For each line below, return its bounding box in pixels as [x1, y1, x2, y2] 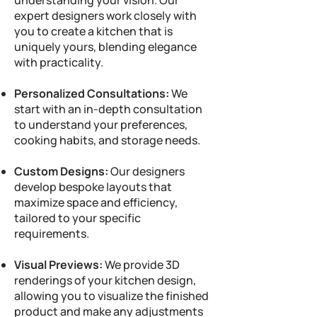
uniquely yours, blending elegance [14, 39, 197, 54]
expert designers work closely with [14, 8, 197, 23]
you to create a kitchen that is [14, 23, 173, 39]
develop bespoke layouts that [14, 179, 172, 195]
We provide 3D [103, 257, 180, 272]
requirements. [14, 226, 89, 241]
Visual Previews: [14, 257, 103, 272]
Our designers [110, 163, 185, 179]
